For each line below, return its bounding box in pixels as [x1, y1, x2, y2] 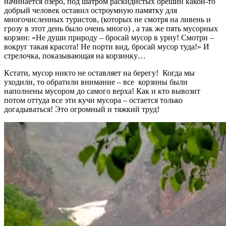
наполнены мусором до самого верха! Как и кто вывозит [4, 86, 200, 95]
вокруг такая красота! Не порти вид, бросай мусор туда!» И [4, 42, 209, 51]
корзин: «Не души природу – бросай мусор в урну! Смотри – [4, 33, 214, 42]
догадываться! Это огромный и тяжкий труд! [4, 104, 161, 114]
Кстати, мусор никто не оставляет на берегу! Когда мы [4, 68, 195, 77]
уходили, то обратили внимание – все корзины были [4, 77, 188, 86]
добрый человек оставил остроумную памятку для [4, 6, 177, 15]
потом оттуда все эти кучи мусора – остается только [4, 95, 183, 104]
